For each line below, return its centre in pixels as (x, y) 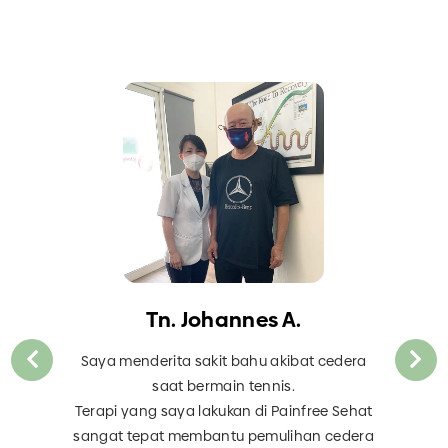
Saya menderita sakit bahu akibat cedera (223, 361)
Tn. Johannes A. (224, 320)
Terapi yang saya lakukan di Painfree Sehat (223, 411)
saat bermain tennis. (224, 386)
